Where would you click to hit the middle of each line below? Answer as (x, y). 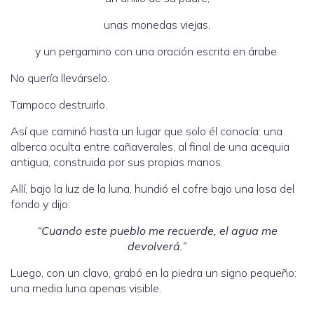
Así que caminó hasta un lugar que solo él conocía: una (146, 131)
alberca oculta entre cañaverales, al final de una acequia (150, 147)
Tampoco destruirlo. (59, 105)
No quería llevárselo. (60, 78)
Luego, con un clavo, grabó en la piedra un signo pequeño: (153, 273)
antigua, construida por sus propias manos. (117, 162)
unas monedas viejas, (157, 25)
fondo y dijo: (40, 204)
